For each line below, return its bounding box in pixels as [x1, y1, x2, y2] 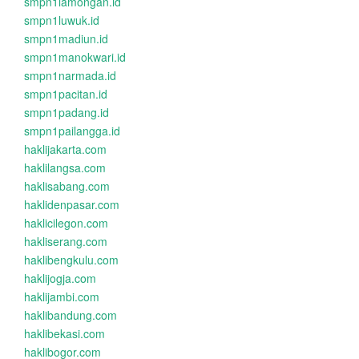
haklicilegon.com [24, 215, 108, 231]
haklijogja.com [24, 270, 96, 286]
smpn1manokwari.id [24, 49, 126, 65]
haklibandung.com [24, 307, 117, 323]
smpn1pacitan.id [24, 86, 107, 102]
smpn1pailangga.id [24, 123, 120, 139]
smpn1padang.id [24, 104, 109, 120]
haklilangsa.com [24, 159, 106, 175]
